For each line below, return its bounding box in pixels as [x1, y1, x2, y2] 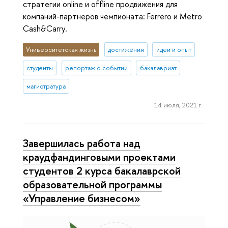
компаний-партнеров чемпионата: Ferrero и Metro [23, 10, 202, 22]
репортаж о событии [65, 63, 128, 72]
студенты [26, 63, 53, 72]
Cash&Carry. [23, 22, 67, 34]
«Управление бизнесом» [23, 190, 140, 205]
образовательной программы [23, 177, 162, 191]
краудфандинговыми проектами [23, 149, 176, 164]
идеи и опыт [156, 45, 191, 54]
